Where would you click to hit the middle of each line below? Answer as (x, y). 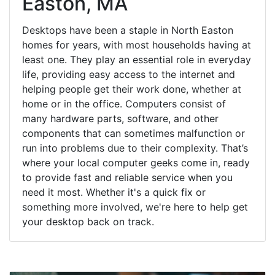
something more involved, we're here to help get (135, 207)
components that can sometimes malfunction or (134, 133)
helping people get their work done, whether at (132, 89)
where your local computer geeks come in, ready (136, 162)
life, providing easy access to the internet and (129, 74)
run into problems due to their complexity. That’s (135, 148)
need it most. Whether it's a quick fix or (114, 192)
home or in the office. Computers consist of (124, 103)
